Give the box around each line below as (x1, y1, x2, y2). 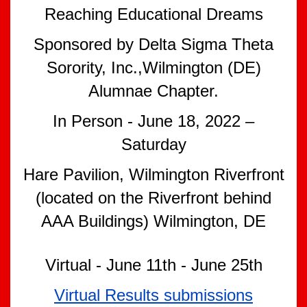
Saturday (121, 135, 186, 153)
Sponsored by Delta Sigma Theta (34, 35, 273, 53)
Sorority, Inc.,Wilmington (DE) (46, 58, 261, 77)
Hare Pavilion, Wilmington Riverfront (23, 165, 284, 184)
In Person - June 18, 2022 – (53, 112, 254, 130)
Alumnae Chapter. (88, 82, 219, 100)
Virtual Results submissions (54, 286, 253, 304)
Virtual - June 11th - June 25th (45, 256, 262, 274)
